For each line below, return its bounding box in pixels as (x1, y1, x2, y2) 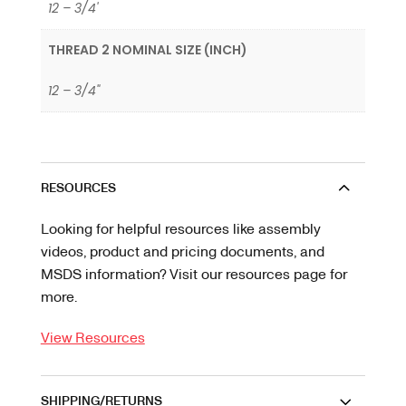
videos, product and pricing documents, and (40, 241, 324, 261)
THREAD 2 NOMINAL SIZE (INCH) (48, 40, 247, 59)
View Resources (40, 327, 145, 347)
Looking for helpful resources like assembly (40, 218, 320, 238)
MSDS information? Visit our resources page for (40, 264, 347, 284)
